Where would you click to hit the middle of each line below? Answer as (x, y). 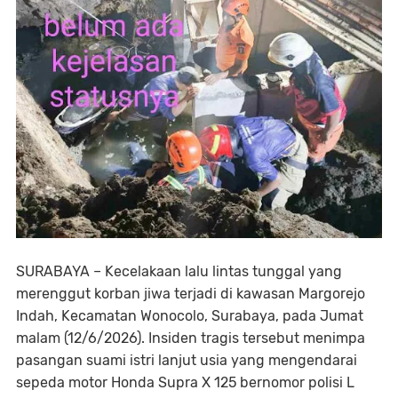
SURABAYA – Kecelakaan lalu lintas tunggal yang (179, 271)
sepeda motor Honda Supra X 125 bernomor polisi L (185, 382)
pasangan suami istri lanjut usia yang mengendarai (187, 360)
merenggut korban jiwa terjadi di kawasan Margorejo (191, 293)
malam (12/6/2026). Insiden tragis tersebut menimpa (191, 338)
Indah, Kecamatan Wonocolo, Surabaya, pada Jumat (190, 315)
